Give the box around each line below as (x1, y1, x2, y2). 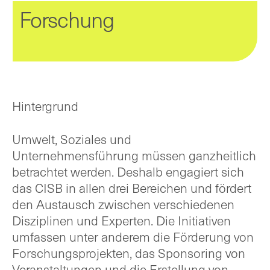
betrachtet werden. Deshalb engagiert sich (12, 163, 244, 181)
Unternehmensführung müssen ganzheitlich (12, 146, 256, 165)
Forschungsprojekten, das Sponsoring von (12, 244, 245, 262)
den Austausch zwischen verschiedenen (12, 195, 234, 213)
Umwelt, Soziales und (12, 130, 131, 148)
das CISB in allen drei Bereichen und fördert (12, 179, 251, 197)
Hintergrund (12, 97, 78, 115)
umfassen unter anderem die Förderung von (12, 228, 254, 246)
